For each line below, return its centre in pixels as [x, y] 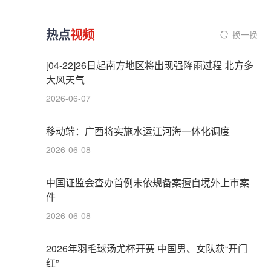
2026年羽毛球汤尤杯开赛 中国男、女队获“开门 [147, 249]
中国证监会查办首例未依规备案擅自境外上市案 [148, 183]
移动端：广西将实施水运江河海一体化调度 [138, 131]
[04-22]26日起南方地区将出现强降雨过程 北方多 [150, 65]
